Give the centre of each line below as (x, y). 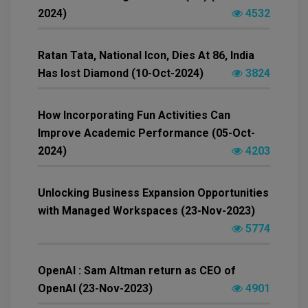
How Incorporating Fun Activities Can (134, 115)
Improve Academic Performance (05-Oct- (146, 133)
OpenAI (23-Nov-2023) (95, 289)
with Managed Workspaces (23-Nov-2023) (146, 211)
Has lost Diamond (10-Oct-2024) (121, 74)
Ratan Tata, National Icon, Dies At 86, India (146, 56)
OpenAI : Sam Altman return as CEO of (137, 271)
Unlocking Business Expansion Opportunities (153, 193)
